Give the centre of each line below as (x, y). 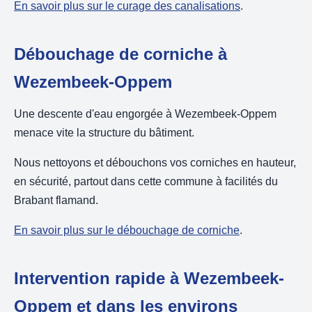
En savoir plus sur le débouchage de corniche (127, 231)
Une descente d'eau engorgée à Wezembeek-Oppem (145, 114)
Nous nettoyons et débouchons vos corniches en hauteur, (155, 163)
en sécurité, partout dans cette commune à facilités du (146, 182)
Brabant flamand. (56, 201)
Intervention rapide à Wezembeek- (149, 279)
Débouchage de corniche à (120, 54)
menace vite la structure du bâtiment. (104, 133)
